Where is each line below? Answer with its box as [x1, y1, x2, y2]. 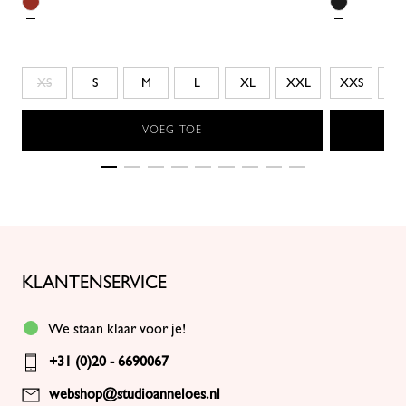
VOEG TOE [141, 122, 203, 137]
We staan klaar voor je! [47, 320, 186, 338]
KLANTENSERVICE [22, 271, 167, 294]
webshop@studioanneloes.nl [49, 385, 220, 403]
